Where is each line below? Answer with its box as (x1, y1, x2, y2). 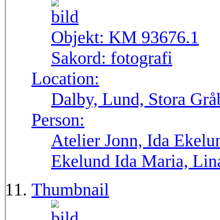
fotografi (110, 48, 172, 68)
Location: (31, 69, 99, 89)
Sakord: (51, 48, 110, 68)
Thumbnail (31, 180, 109, 200)
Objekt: (51, 27, 109, 48)
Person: (31, 110, 84, 130)
